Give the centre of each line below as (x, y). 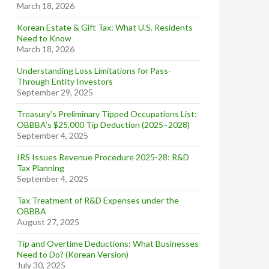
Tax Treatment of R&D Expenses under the (98, 200)
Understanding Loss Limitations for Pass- (94, 71)
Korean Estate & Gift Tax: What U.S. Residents (105, 27)
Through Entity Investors (65, 81)
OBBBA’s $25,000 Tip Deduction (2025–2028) (103, 125)
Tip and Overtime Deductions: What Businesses (108, 243)
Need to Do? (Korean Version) (73, 254)
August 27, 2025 (48, 222)
